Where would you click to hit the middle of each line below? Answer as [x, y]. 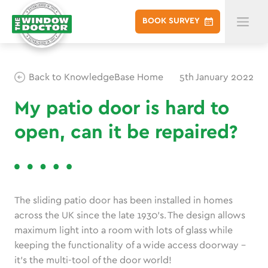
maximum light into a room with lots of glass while [124, 230]
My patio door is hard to [122, 109]
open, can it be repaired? [126, 133]
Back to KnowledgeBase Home [96, 77]
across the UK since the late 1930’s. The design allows [130, 215]
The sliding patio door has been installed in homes [124, 200]
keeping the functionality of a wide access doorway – [130, 245]
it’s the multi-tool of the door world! [93, 260]
